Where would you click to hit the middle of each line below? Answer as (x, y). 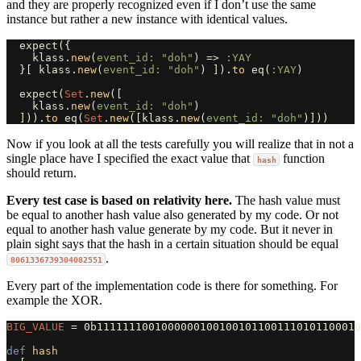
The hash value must (286, 200)
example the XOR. (54, 300)
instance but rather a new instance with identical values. (147, 19)
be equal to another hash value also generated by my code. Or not (172, 214)
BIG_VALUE (35, 326)
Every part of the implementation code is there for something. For (172, 285)
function (303, 158)
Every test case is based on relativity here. (119, 200)
